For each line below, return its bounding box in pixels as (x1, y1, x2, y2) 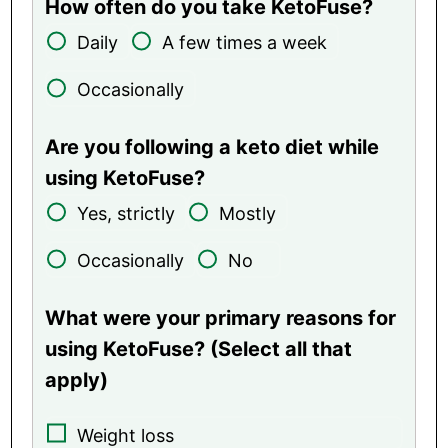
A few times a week (162, 31, 328, 53)
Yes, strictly (77, 202, 176, 224)
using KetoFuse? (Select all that (45, 336, 353, 361)
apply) (45, 367, 109, 392)
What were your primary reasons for (45, 305, 397, 330)
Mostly (219, 202, 277, 224)
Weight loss (77, 424, 175, 446)
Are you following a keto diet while (45, 134, 380, 159)
